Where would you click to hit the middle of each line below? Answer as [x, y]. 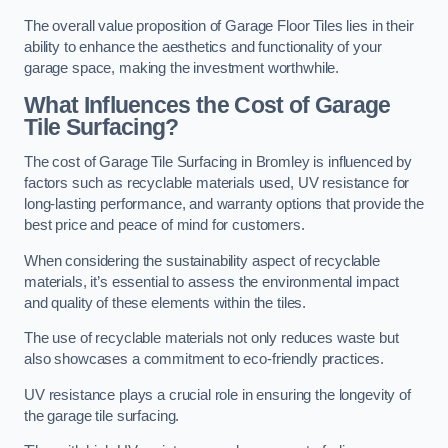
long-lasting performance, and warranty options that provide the [224, 204]
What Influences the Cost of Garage [207, 104]
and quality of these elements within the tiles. [165, 302]
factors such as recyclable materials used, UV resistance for [217, 183]
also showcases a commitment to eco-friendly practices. [204, 359]
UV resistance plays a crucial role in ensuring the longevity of [217, 394]
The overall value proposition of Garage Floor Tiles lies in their [219, 26]
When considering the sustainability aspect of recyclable [202, 260]
